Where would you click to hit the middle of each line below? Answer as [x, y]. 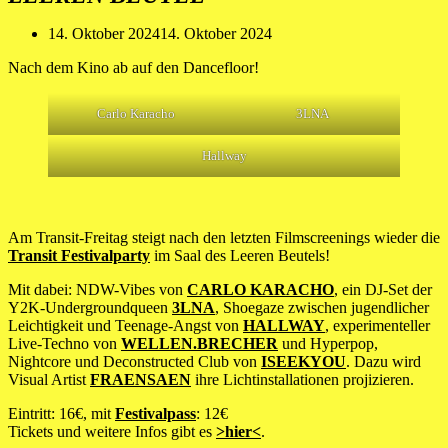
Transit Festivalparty [79, 255]
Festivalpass [155, 413]
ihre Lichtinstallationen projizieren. [302, 379]
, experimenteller [377, 325]
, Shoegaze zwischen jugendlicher [322, 307]
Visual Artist [49, 379]
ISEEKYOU [303, 361]
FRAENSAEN [140, 379]
